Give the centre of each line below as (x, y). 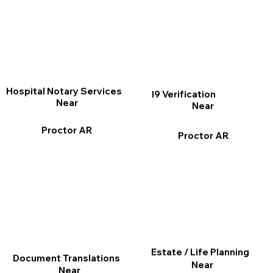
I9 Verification (183, 94)
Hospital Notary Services (64, 91)
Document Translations (67, 258)
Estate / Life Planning (200, 252)
